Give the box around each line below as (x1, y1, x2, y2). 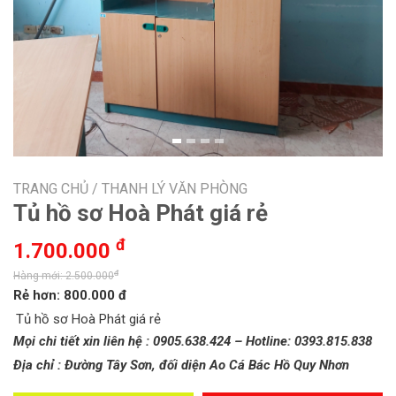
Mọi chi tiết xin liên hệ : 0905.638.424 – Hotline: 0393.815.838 (13, 333, 372, 349)
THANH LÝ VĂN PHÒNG (102, 180, 247, 197)
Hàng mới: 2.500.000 (13, 270, 114, 282)
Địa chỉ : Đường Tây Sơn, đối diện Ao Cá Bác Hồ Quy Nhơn (13, 357, 349, 373)
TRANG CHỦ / (13, 180, 98, 197)
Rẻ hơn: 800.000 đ (13, 287, 126, 303)
